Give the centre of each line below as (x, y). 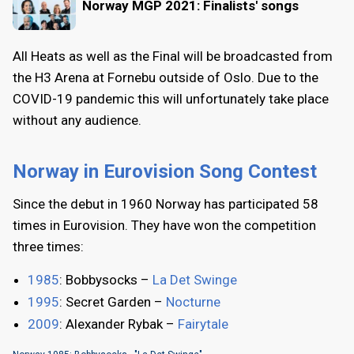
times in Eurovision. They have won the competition (164, 225)
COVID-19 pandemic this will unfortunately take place (171, 98)
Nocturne (193, 301)
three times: (48, 246)
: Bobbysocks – (106, 279)
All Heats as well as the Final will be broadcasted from (173, 56)
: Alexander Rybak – (119, 324)
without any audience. (77, 120)
